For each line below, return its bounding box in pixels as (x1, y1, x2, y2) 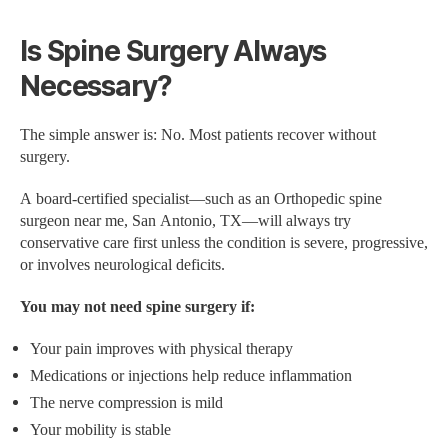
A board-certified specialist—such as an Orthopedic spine (20, 189, 382, 210)
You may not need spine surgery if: (20, 297, 255, 318)
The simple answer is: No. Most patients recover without (20, 125, 376, 146)
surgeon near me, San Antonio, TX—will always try (20, 211, 351, 232)
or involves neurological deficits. (20, 255, 225, 276)
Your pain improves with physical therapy (30, 339, 293, 360)
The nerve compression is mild (30, 393, 223, 414)
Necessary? (20, 69, 172, 104)
